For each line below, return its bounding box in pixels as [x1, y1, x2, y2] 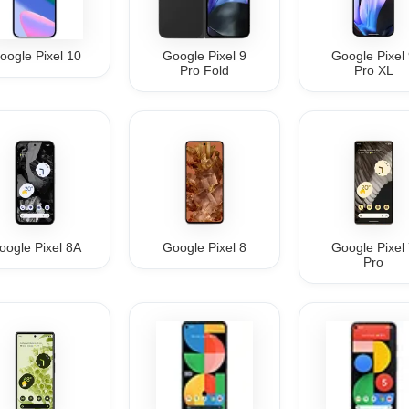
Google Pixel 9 [162, 48, 246, 64]
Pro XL [353, 63, 393, 79]
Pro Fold [179, 63, 229, 79]
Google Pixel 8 [162, 239, 246, 255]
